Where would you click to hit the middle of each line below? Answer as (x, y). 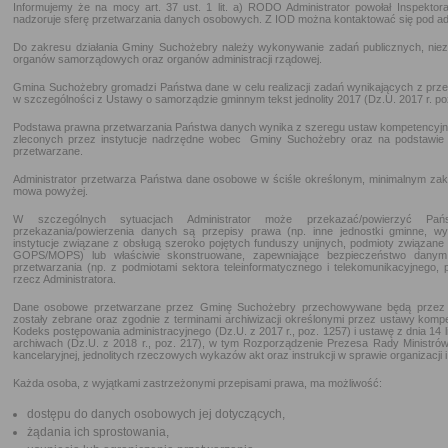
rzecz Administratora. (64, 279)
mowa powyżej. (50, 191)
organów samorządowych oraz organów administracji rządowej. (167, 59)
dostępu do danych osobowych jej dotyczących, (156, 414)
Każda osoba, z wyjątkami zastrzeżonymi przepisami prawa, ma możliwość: (197, 383)
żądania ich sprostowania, (98, 432)
